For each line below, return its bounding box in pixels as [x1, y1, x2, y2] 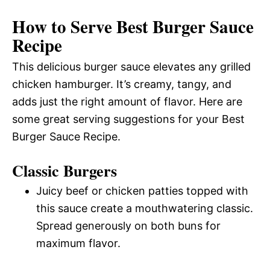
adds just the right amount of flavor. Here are [12, 95, 242, 108]
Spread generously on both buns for [36, 219, 221, 232]
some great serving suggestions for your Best [12, 112, 245, 125]
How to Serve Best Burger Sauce [12, 13, 254, 39]
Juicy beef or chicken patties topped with [36, 184, 248, 197]
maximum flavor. [36, 236, 121, 250]
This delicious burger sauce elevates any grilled [12, 60, 251, 73]
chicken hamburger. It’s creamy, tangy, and [12, 77, 231, 90]
